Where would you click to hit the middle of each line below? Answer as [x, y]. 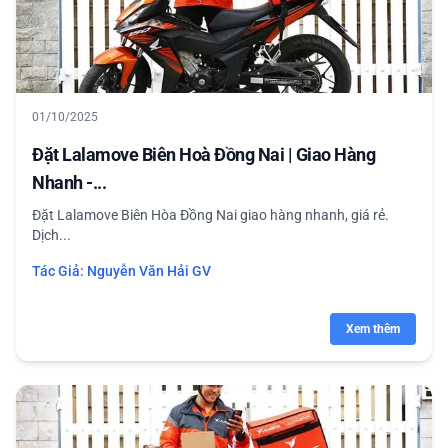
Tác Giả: [59, 271]
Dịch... [51, 235]
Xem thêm [373, 329]
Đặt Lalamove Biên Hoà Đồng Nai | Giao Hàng [203, 154]
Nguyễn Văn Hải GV [149, 271]
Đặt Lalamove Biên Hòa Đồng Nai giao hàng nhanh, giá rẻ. [210, 215]
